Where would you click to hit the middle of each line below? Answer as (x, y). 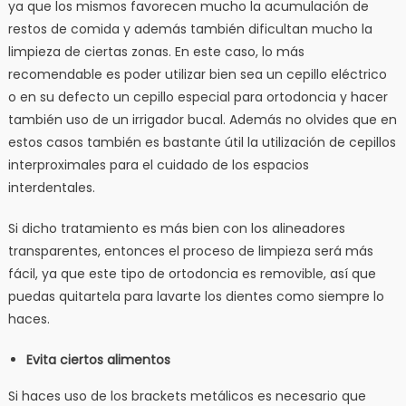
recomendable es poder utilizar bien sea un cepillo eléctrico (197, 74)
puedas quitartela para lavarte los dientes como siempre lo (196, 296)
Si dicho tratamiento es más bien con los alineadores (176, 228)
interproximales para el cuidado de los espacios (158, 164)
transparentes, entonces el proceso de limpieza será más (190, 251)
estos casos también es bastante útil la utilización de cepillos (202, 142)
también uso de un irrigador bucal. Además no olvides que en (202, 119)
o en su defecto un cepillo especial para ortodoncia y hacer (198, 97)
